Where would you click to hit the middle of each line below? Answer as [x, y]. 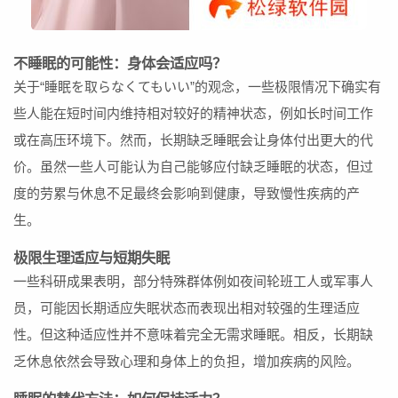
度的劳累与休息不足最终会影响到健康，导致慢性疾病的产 [187, 193]
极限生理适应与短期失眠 [92, 258]
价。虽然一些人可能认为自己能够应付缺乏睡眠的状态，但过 [193, 167]
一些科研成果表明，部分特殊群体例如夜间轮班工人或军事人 [193, 281]
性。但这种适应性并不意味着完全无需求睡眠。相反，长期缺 [193, 334]
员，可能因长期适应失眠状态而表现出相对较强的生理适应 [187, 308]
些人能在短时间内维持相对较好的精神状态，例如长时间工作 [193, 113]
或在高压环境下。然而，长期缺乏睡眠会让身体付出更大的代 [193, 140]
